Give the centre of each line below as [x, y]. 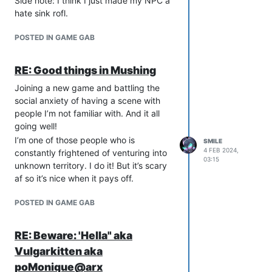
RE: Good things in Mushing [85, 70]
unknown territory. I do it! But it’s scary [91, 166]
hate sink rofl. [41, 13]
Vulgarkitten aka [59, 251]
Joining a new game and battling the [87, 88]
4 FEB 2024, [221, 150]
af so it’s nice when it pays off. [74, 178]
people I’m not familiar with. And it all [87, 114]
